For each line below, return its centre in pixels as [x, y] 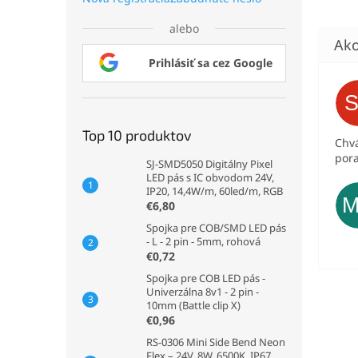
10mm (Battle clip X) [193, 305]
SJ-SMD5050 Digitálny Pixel [209, 164]
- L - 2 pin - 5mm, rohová [203, 241]
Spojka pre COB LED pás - [206, 278]
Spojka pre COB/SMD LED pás [216, 228]
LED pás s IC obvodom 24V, [210, 177]
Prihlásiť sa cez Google [211, 63]
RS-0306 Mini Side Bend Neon [216, 342]
